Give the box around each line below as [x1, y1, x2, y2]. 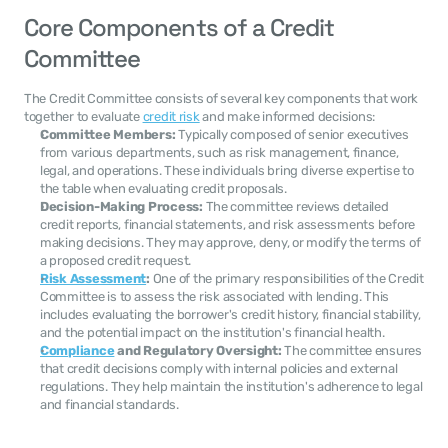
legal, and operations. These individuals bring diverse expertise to [40, 163, 414, 178]
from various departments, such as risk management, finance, [40, 145, 399, 160]
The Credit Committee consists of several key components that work [24, 91, 419, 106]
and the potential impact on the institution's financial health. [40, 325, 385, 340]
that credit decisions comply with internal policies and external [40, 361, 398, 376]
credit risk [142, 109, 200, 124]
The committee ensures [281, 343, 422, 358]
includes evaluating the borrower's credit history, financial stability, [40, 307, 421, 322]
